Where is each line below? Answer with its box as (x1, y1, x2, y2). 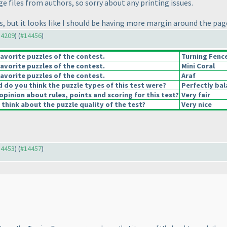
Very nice (180, 100, 212, 109)
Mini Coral (180, 61, 215, 71)
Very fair (180, 90, 210, 100)
